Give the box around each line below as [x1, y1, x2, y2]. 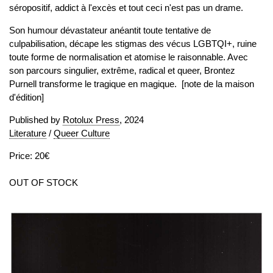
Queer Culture [54, 128, 110, 138]
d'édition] [9, 92, 44, 102]
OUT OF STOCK [9, 177, 78, 188]
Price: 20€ [9, 151, 49, 161]
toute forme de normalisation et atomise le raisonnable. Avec [9, 52, 248, 62]
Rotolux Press [63, 115, 119, 125]
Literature [9, 128, 46, 138]
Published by [9, 115, 63, 125]
